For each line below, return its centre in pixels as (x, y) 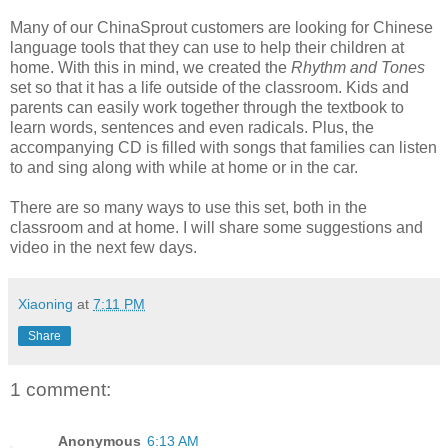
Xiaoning (45, 303)
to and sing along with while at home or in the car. (184, 167)
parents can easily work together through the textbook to (207, 107)
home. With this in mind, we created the (150, 67)
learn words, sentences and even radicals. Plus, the (192, 127)
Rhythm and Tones (358, 67)
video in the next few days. (103, 247)
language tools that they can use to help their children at (207, 47)
